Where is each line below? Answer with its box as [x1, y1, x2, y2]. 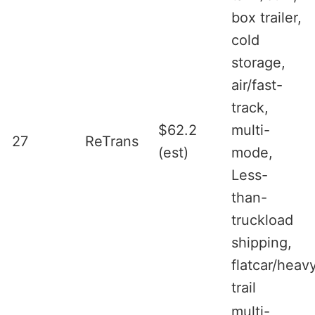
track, [231, 98, 269, 116]
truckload [231, 211, 293, 229]
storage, [231, 53, 285, 71]
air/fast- [231, 76, 283, 94]
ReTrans [85, 132, 139, 150]
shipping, [231, 233, 292, 251]
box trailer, [231, 8, 302, 26]
